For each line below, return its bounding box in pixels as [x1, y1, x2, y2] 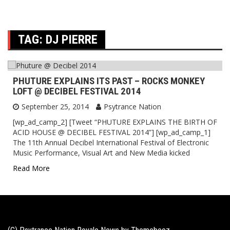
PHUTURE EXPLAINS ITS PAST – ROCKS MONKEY [13, 75, 205, 87]
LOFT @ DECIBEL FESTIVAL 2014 [13, 85, 141, 97]
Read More [13, 163, 50, 173]
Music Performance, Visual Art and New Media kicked [13, 148, 190, 158]
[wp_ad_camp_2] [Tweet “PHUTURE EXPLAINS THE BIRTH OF [13, 117, 217, 127]
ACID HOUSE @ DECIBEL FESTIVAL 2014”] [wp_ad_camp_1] [13, 127, 210, 137]
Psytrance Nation [104, 102, 161, 111]
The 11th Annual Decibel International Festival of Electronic [13, 138, 209, 147]
